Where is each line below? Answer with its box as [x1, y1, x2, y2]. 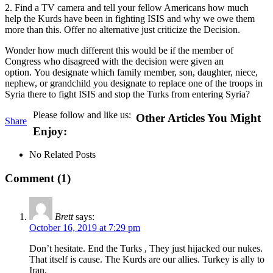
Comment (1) [5, 171, 71, 185]
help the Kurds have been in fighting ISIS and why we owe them [5, 13, 255, 24]
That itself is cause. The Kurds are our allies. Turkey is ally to [29, 253, 264, 264]
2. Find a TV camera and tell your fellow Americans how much [5, 2, 249, 13]
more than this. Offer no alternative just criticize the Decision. [5, 24, 240, 35]
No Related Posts [29, 149, 96, 160]
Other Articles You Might [136, 111, 261, 124]
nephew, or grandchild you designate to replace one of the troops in [5, 77, 263, 88]
